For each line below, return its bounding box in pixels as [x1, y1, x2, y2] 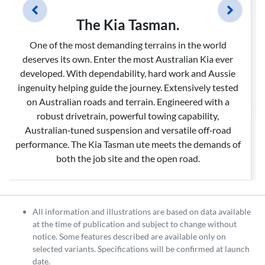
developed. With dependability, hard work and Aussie [20, 67, 235, 79]
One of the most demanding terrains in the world [29, 39, 227, 51]
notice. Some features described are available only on [33, 231, 226, 242]
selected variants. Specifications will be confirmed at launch [33, 244, 250, 254]
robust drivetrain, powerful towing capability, [37, 110, 219, 122]
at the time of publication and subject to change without [33, 219, 237, 230]
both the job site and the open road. [56, 153, 200, 164]
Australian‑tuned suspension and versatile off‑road [24, 124, 231, 136]
